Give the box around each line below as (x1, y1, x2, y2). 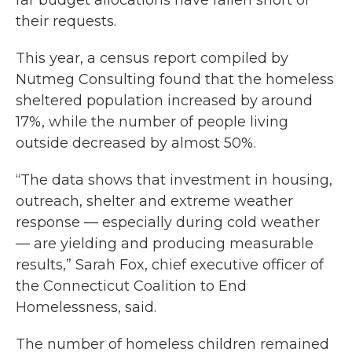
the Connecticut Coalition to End (16, 277, 247, 295)
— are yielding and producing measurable (16, 235, 313, 252)
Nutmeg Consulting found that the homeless (16, 71, 334, 88)
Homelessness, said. (16, 299, 156, 316)
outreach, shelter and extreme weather (16, 192, 293, 210)
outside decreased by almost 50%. (16, 134, 256, 152)
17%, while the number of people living (16, 113, 288, 130)
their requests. (16, 13, 116, 30)
